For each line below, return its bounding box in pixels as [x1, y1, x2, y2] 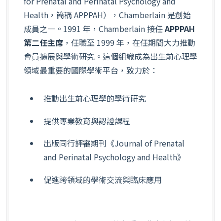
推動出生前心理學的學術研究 [43, 92, 146, 104]
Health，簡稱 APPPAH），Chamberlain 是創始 [24, 8, 191, 21]
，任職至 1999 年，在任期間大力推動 [63, 36, 195, 48]
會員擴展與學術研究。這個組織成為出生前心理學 [24, 50, 197, 62]
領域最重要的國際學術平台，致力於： [24, 64, 158, 76]
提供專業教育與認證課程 [43, 114, 130, 127]
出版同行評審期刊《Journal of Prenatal [43, 137, 184, 149]
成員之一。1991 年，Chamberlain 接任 [24, 22, 165, 35]
